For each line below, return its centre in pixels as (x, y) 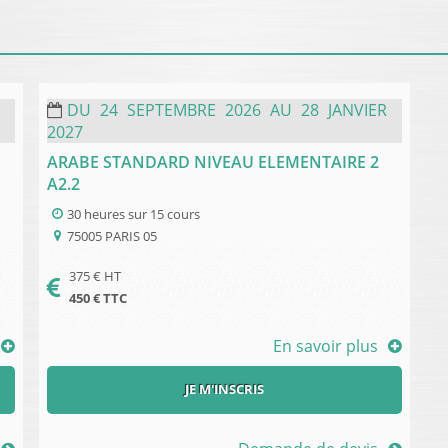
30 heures (96, 213)
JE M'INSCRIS (224, 389)
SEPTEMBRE (173, 109)
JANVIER (357, 109)
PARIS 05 (131, 235)
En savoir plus (325, 345)
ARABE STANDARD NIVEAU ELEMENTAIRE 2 (213, 161)
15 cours (175, 213)
